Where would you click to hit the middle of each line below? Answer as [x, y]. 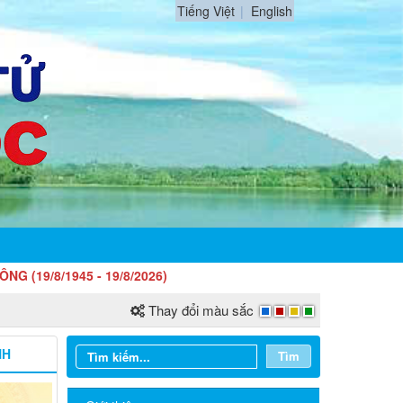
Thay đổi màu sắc [201, 310]
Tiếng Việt [206, 11]
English [272, 11]
